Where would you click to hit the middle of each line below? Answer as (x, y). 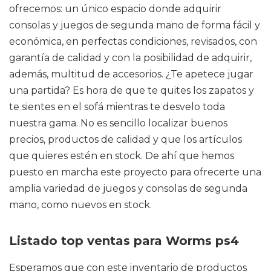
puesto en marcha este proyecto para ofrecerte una (135, 172)
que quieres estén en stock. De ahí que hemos (122, 156)
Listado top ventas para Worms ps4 (124, 241)
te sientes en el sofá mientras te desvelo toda (117, 107)
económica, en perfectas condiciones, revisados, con (133, 41)
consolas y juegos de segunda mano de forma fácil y (135, 25)
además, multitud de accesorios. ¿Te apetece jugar (131, 74)
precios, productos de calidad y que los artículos (126, 139)
